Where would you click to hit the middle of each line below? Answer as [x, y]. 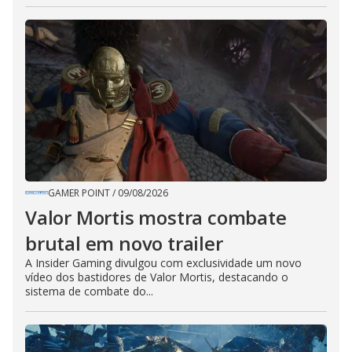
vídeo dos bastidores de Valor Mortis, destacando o [157, 277]
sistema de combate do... [89, 291]
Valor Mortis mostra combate [156, 218]
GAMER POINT [79, 193]
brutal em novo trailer [124, 244]
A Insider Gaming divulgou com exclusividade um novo [163, 263]
